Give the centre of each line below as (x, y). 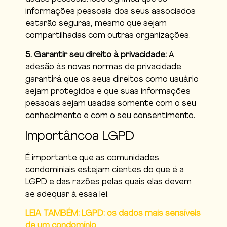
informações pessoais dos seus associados (110, 11)
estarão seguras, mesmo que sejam (96, 24)
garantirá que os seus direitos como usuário (112, 80)
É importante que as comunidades (92, 158)
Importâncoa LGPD (80, 137)
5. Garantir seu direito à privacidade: (96, 55)
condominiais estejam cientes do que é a (105, 170)
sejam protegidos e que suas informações (108, 92)
